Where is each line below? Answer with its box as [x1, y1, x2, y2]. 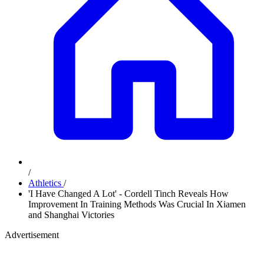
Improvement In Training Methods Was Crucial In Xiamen [28, 199, 246, 209]
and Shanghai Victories [28, 210, 114, 220]
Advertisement [5, 230, 59, 240]
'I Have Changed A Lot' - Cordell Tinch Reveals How [28, 189, 229, 199]
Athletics [28, 178, 64, 188]
